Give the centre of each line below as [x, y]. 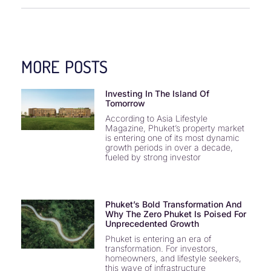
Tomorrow [125, 103]
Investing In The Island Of [157, 94]
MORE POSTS [64, 67]
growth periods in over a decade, [169, 148]
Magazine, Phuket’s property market [175, 128]
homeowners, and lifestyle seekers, [173, 258]
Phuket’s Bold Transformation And [173, 204]
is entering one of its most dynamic [172, 138]
